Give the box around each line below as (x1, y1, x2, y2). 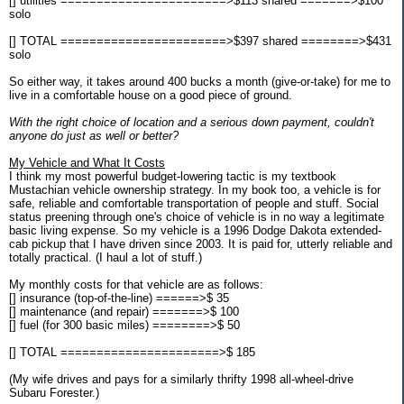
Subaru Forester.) (9, 385, 99, 399)
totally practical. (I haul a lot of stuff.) (9, 250, 202, 264)
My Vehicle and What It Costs (9, 155, 165, 170)
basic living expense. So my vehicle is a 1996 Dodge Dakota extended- (9, 223, 381, 237)
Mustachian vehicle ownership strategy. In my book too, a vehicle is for (9, 182, 381, 197)
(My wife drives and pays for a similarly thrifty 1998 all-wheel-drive (9, 372, 353, 386)
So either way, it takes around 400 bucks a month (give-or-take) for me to (9, 74, 390, 88)
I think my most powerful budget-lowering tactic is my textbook (9, 169, 336, 183)
